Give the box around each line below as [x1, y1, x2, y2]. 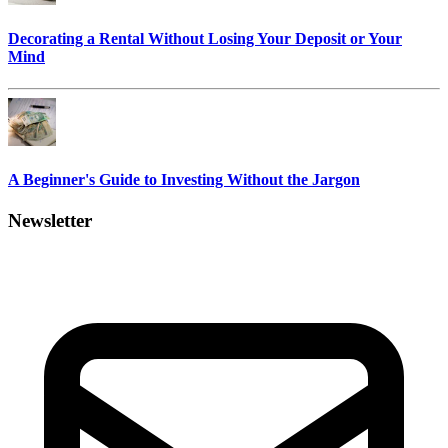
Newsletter [8, 210, 92, 232]
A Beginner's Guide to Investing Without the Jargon [8, 170, 360, 188]
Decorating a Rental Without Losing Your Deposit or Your [8, 30, 402, 48]
